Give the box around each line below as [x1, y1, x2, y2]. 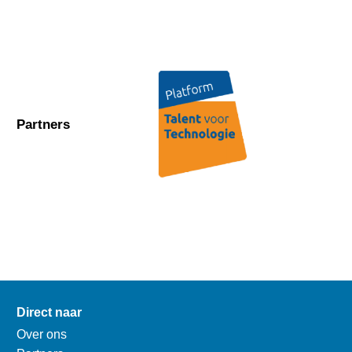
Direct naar [16, 305, 82, 320]
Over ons [16, 328, 68, 342]
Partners [16, 116, 71, 132]
